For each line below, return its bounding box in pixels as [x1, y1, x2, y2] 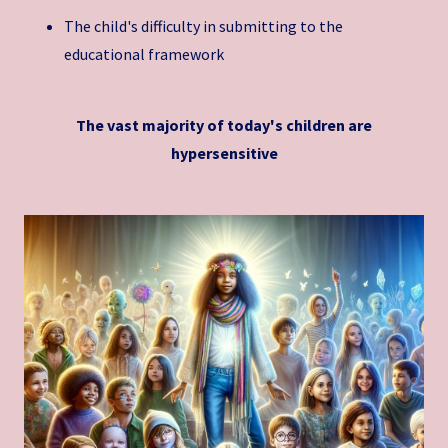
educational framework [64, 44, 224, 65]
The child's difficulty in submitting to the [64, 16, 343, 37]
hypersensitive [170, 142, 278, 163]
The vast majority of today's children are [76, 114, 372, 135]
